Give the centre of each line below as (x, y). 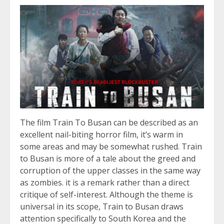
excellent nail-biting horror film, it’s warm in (101, 135)
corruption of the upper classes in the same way (110, 171)
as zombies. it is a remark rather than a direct (105, 183)
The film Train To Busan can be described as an (109, 123)
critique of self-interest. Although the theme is (106, 195)
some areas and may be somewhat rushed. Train (111, 147)
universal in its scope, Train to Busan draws (102, 207)
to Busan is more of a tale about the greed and (108, 159)
